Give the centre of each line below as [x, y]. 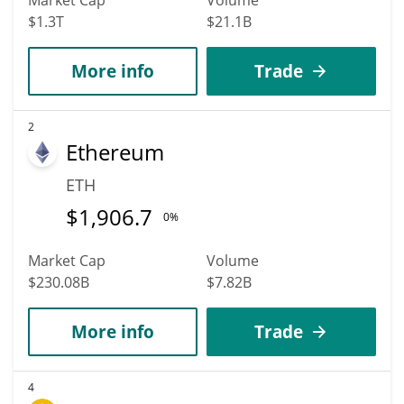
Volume [233, 260]
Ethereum [115, 151]
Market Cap [67, 260]
